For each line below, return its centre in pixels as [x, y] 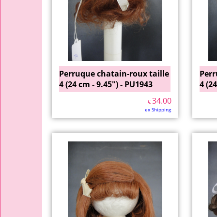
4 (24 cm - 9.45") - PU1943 [106, 84]
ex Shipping [158, 109]
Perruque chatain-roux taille [114, 74]
